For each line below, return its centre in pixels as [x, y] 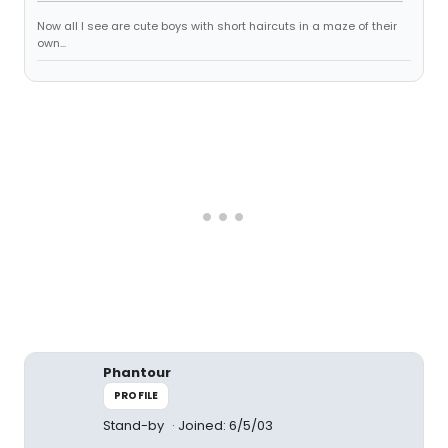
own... [51, 43]
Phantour [137, 372]
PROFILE [136, 395]
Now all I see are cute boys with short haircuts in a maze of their [217, 26]
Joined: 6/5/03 [225, 425]
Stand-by [135, 425]
